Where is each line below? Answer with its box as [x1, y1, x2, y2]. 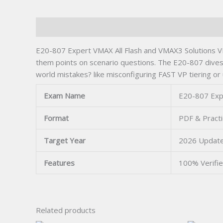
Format [44, 112, 69, 123]
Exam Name [44, 90, 85, 101]
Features [44, 157, 75, 168]
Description [36, 22, 75, 32]
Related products [36, 205, 96, 215]
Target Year [44, 135, 86, 145]
